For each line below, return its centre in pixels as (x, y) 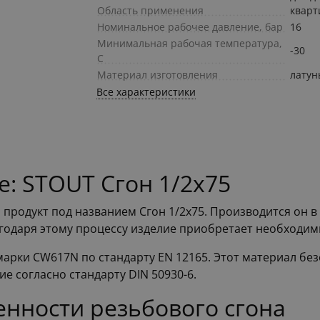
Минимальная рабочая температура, (190, 44)
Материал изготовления (158, 75)
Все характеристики (146, 92)
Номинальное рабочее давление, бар (190, 27)
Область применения (151, 11)
